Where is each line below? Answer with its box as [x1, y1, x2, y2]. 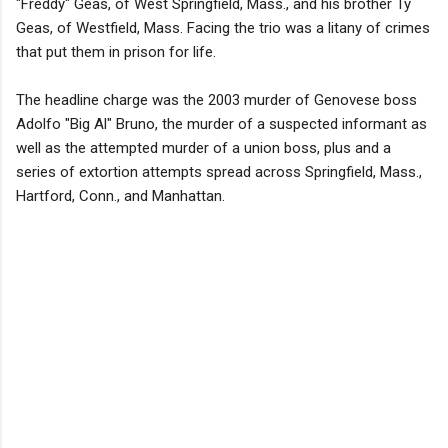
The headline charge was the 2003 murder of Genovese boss [16, 90, 417, 109]
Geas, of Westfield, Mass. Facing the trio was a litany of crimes [16, 18, 430, 37]
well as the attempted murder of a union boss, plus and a [16, 138, 391, 157]
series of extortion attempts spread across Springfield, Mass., [16, 162, 422, 181]
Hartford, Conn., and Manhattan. [16, 186, 225, 205]
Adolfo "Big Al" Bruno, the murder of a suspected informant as [16, 114, 427, 133]
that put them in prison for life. [16, 42, 216, 61]
